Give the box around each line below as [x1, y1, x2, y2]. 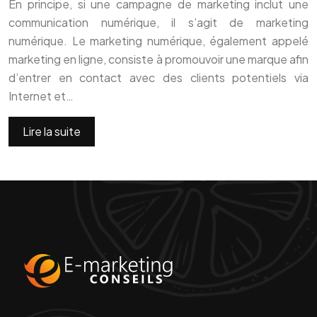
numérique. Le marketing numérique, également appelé [8, 33, 309, 49]
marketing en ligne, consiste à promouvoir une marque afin [8, 52, 309, 67]
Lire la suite [23, 124, 81, 139]
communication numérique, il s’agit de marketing [8, 15, 309, 30]
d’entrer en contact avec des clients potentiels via [8, 70, 309, 86]
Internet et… [8, 88, 74, 104]
